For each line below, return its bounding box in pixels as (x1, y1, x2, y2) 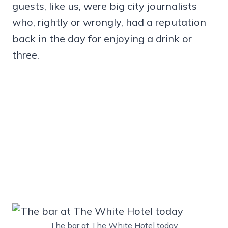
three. (12, 48, 39, 61)
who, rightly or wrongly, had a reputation (12, 15, 206, 28)
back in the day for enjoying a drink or (12, 32, 192, 45)
